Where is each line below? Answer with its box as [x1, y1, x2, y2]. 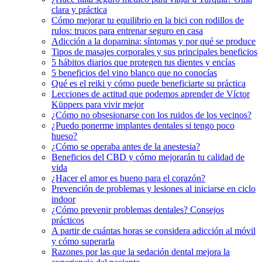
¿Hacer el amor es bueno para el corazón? [51, 173, 205, 184]
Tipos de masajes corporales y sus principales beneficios [51, 47, 257, 57]
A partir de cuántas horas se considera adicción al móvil [51, 226, 256, 236]
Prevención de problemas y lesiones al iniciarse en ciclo [51, 184, 256, 194]
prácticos [51, 215, 84, 226]
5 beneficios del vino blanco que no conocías [51, 68, 217, 78]
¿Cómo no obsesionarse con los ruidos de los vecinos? [51, 110, 251, 120]
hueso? [51, 131, 77, 142]
